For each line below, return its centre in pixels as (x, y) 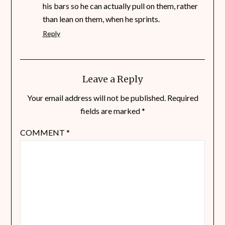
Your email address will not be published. (96, 98)
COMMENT (43, 133)
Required (183, 98)
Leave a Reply (113, 79)
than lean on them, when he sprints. (101, 19)
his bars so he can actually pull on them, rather (120, 6)
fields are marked (111, 111)
